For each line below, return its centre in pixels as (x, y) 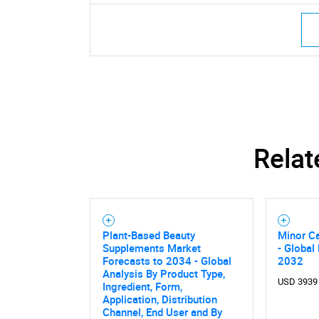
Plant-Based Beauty (148, 235)
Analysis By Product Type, (163, 273)
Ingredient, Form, (142, 286)
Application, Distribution (159, 299)
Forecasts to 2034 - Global (167, 260)
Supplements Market (151, 247)
